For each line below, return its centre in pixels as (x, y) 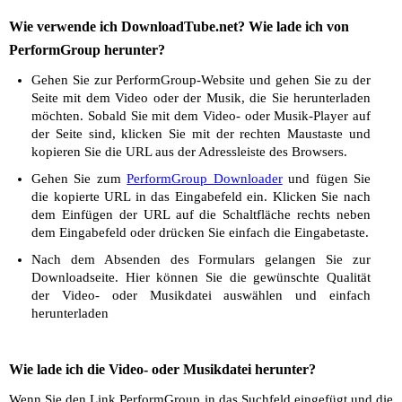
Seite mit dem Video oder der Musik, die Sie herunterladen (201, 98)
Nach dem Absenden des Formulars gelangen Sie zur (201, 259)
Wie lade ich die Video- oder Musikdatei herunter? (162, 369)
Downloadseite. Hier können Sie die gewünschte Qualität (201, 277)
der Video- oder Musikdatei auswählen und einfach (201, 295)
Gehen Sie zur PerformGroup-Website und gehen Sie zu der (201, 80)
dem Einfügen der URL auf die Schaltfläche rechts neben (201, 214)
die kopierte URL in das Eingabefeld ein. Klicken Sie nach (201, 197)
